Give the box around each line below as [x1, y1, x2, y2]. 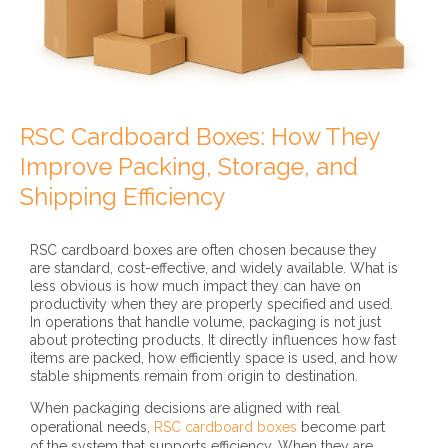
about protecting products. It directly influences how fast [30, 332, 396, 349]
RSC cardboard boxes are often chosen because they [30, 242, 377, 259]
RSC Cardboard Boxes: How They [20, 123, 380, 152]
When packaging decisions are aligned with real [30, 400, 340, 417]
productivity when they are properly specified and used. [30, 296, 393, 313]
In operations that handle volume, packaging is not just [30, 314, 381, 331]
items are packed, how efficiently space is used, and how [30, 350, 397, 367]
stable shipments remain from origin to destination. [30, 368, 358, 385]
